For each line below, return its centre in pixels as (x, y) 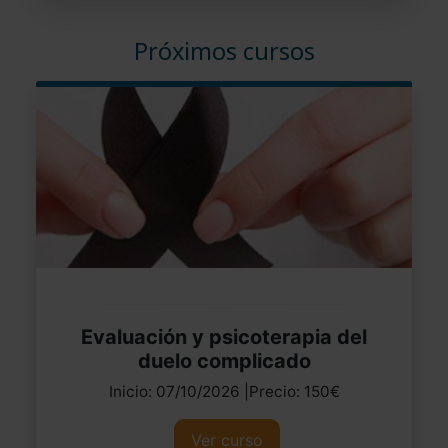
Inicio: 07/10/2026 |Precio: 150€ (224, 391)
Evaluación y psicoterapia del (224, 336)
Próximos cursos (224, 50)
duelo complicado (224, 360)
